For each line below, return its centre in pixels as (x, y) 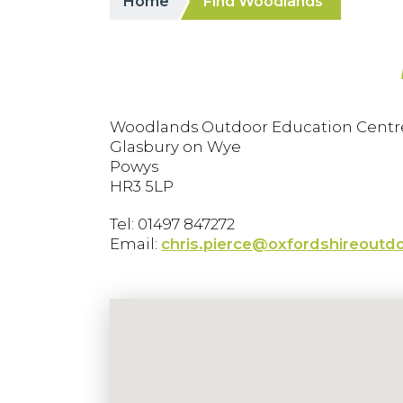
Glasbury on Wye (175, 147)
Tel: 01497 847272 (172, 224)
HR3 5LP (142, 186)
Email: (135, 244)
